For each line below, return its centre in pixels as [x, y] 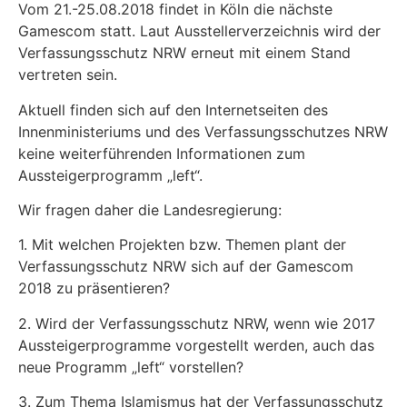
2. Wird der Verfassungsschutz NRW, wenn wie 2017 [197, 323]
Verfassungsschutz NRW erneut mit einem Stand [184, 53]
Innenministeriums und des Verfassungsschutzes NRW [203, 131]
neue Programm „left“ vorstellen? [131, 367]
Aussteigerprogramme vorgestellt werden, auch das [196, 345]
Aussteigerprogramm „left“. [110, 175]
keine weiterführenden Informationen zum [162, 153]
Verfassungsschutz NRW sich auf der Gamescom [186, 267]
